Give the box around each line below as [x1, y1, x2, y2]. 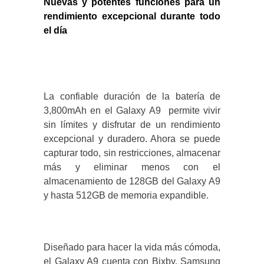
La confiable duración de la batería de [44, 91, 220, 102]
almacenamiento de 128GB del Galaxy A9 [44, 176, 220, 187]
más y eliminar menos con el [44, 162, 220, 173]
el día [44, 25, 67, 36]
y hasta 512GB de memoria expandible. [44, 190, 209, 201]
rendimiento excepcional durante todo [44, 11, 220, 22]
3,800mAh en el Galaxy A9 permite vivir [44, 105, 220, 116]
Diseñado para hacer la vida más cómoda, [44, 242, 220, 253]
